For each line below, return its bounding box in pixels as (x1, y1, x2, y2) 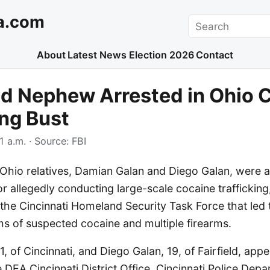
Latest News (67, 49, 127, 61)
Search (187, 15, 222, 28)
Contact (196, 49, 234, 61)
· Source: (26, 135, 72, 148)
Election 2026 (128, 49, 194, 61)
